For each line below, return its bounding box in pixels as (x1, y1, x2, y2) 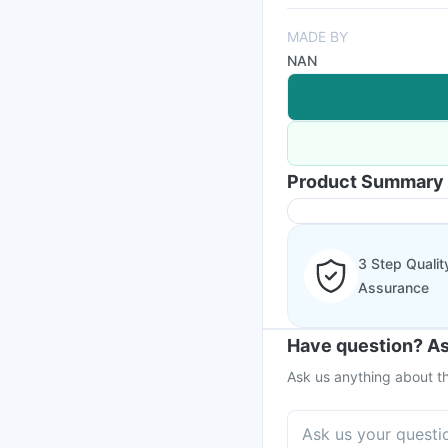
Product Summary (287, 171, 444, 192)
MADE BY (287, 28, 348, 45)
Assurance (358, 279, 429, 296)
